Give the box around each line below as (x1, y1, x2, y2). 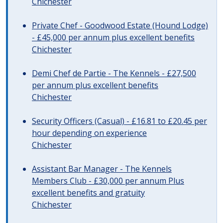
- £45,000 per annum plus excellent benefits (32, 32, 195, 43)
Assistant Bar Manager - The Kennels (32, 163, 172, 174)
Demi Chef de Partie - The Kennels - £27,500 (32, 68, 196, 79)
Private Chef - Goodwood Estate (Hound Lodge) (32, 20, 208, 31)
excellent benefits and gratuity (32, 187, 145, 198)
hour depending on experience (32, 127, 147, 138)
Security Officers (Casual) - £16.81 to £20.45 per (32, 115, 207, 126)
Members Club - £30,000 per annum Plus (32, 175, 184, 186)
